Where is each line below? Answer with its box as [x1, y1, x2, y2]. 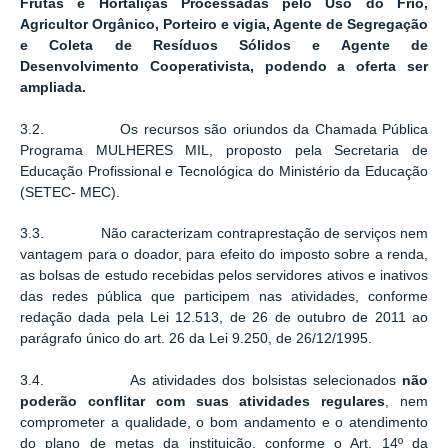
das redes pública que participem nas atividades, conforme [20, 289, 428, 305]
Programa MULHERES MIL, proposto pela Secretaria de [20, 142, 428, 158]
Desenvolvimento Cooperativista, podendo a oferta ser [20, 59, 428, 75]
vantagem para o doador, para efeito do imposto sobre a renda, [20, 247, 428, 263]
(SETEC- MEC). [20, 184, 120, 200]
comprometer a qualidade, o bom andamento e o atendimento [20, 414, 428, 430]
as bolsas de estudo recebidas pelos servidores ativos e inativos [20, 268, 428, 284]
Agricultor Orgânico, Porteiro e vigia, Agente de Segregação [20, 17, 428, 33]
